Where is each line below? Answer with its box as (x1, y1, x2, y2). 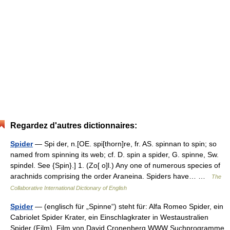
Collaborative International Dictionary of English (10, 184, 127, 191)
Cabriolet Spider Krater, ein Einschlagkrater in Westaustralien (10, 213, 208, 221)
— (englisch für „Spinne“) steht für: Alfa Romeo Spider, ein (33, 202, 223, 210)
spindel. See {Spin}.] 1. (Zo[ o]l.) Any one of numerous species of (10, 161, 220, 169)
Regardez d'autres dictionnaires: (10, 121, 137, 130)
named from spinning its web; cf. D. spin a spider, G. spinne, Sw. (10, 150, 219, 159)
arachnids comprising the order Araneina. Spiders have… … (10, 171, 212, 180)
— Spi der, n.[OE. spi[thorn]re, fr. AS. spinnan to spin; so (33, 139, 217, 148)
